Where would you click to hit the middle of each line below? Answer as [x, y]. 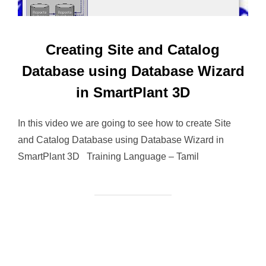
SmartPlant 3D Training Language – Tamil [108, 156]
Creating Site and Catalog [132, 49]
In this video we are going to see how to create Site [124, 123]
